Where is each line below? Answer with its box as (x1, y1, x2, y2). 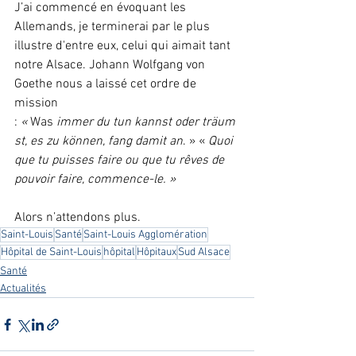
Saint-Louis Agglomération (83, 228, 207, 242)
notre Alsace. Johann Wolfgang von (14, 57, 208, 74)
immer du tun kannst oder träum (53, 114, 235, 131)
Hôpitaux (137, 246, 176, 260)
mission (14, 95, 61, 112)
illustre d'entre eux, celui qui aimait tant (14, 38, 234, 55)
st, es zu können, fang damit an (14, 133, 183, 150)
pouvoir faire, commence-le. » (14, 172, 176, 188)
